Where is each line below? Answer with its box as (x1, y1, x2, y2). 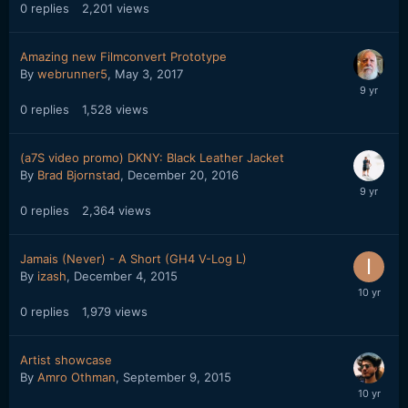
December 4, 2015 (74, 269, 178, 283)
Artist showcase (20, 352, 112, 367)
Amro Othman (37, 370, 116, 384)
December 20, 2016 (127, 168, 239, 182)
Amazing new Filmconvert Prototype (20, 49, 227, 64)
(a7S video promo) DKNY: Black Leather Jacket (20, 150, 284, 165)
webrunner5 (37, 66, 107, 81)
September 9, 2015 (123, 370, 231, 384)
